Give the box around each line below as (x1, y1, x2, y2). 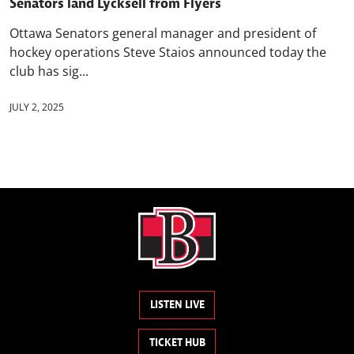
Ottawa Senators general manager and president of (9, 24, 316, 42)
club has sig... (9, 62, 88, 80)
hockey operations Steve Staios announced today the (9, 43, 326, 61)
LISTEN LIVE (149, 298, 205, 312)
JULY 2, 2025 (9, 100, 64, 114)
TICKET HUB (149, 336, 205, 350)
